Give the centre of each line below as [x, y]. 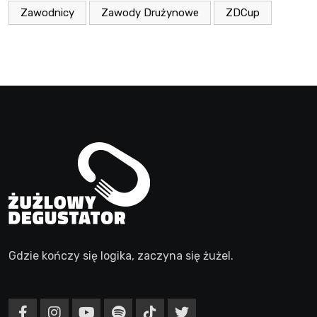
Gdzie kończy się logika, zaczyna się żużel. [121, 255]
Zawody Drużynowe [150, 12]
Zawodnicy [47, 12]
